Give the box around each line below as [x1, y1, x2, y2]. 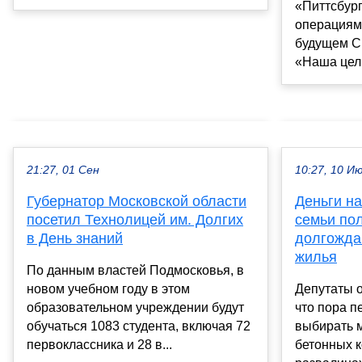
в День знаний [27, 229, 123, 246]
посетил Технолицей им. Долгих [27, 211, 243, 228]
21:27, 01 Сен [27, 163, 99, 176]
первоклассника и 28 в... [27, 337, 172, 351]
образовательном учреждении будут [27, 300, 244, 314]
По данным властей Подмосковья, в [27, 263, 244, 277]
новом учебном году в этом [27, 281, 190, 296]
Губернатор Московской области [27, 192, 246, 209]
